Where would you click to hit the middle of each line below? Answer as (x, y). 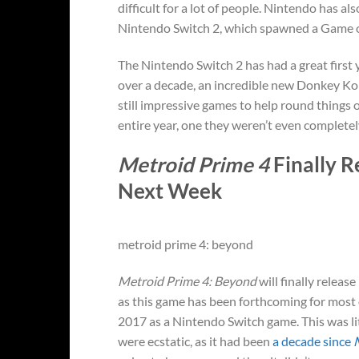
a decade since (313, 341)
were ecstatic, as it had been (195, 341)
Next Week (170, 190)
